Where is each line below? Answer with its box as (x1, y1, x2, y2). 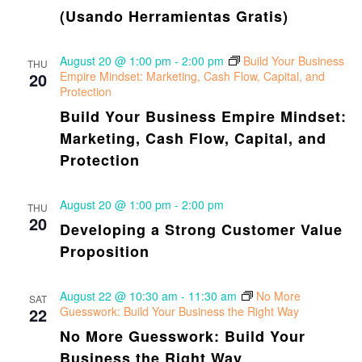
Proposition (59, 241, 149, 262)
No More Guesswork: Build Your (59, 326, 305, 347)
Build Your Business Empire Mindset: (59, 106, 347, 127)
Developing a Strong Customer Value (59, 219, 343, 240)
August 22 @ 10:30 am (59, 288, 178, 304)
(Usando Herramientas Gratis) (59, 6, 288, 27)
